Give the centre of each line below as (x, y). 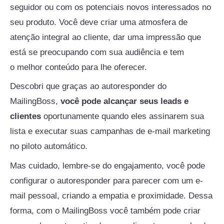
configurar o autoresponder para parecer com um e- (106, 180)
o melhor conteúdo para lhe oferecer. (78, 67)
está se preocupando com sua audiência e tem (97, 52)
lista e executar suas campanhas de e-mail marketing (110, 131)
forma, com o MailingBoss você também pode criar (105, 210)
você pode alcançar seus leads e (124, 101)
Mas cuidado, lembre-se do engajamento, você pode (107, 165)
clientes (25, 116)
